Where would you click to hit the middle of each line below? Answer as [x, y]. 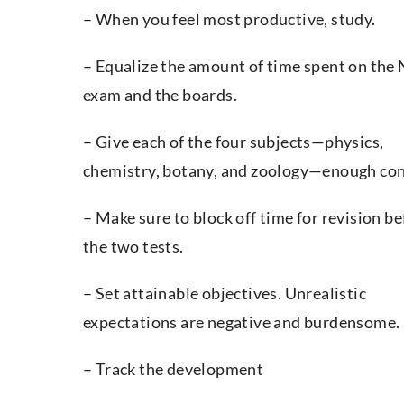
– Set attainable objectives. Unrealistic [225, 294]
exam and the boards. [160, 95]
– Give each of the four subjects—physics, [234, 142]
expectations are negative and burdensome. [242, 322]
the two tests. [133, 247]
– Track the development [174, 369]
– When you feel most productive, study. [230, 19]
